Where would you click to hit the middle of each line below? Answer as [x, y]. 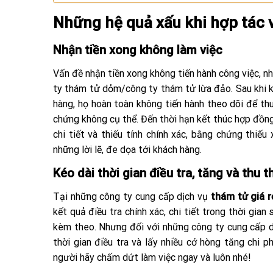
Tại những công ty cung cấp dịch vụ [132, 197]
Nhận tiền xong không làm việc [138, 50]
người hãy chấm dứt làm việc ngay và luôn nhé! [152, 258]
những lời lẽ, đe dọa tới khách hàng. [127, 150]
